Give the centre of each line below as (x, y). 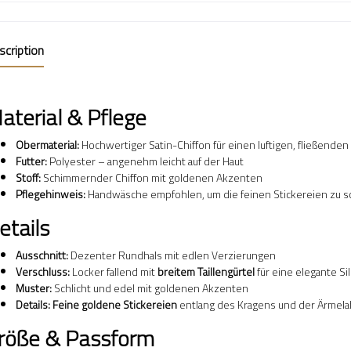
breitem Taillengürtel (206, 271)
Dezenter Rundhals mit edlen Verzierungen (172, 255)
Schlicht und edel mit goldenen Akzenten (150, 288)
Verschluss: (42, 271)
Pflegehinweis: (50, 194)
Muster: (33, 288)
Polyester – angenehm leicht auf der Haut (145, 161)
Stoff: (28, 177)
